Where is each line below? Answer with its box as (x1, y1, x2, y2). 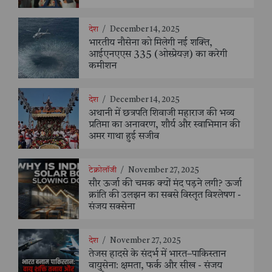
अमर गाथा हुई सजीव (89, 132, 159, 142)
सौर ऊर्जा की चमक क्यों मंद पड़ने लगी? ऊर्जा (89, 179, 242, 189)
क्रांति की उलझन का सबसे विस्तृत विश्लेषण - (89, 191, 241, 201)
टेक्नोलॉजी (89, 166, 117, 175)
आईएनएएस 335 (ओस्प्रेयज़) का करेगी (89, 50, 227, 60)
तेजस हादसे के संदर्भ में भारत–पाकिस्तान (89, 250, 226, 260)
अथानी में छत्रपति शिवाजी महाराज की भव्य (89, 109, 234, 119)
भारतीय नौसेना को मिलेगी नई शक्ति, (89, 38, 212, 49)
